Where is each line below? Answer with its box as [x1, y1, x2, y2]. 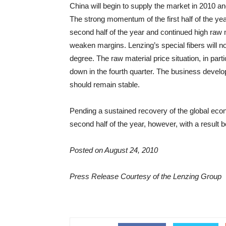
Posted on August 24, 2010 [70, 146, 158, 154]
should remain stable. [70, 80, 140, 89]
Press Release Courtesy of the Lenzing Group [70, 172, 221, 181]
